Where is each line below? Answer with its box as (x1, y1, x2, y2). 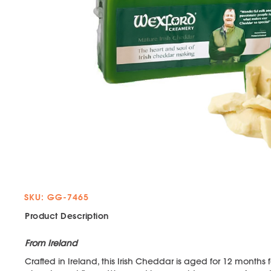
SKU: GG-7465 (24, 191, 89, 203)
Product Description (25, 210, 109, 222)
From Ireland (25, 237, 77, 249)
